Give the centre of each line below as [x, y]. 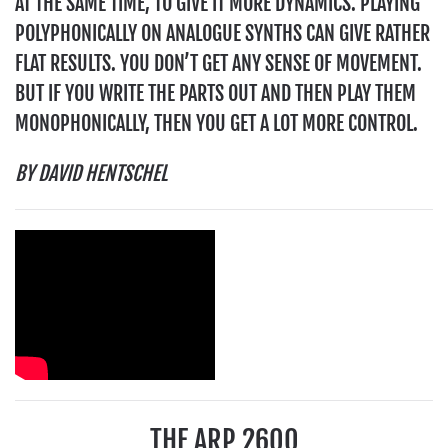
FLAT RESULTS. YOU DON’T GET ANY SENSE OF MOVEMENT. [218, 64]
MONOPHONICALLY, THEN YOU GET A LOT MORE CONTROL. [216, 124]
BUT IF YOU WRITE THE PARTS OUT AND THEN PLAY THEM [215, 94]
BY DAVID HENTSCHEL [91, 174]
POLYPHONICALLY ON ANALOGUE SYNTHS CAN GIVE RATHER [222, 34]
